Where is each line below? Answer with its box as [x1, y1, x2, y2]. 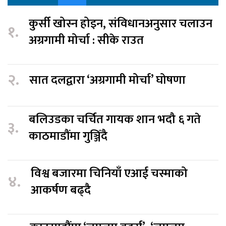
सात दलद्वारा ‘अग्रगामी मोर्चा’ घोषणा [29, 70, 186, 90]
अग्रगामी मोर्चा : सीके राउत [29, 30, 146, 51]
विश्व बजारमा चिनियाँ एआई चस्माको [31, 163, 188, 184]
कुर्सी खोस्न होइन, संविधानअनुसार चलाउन [29, 14, 212, 34]
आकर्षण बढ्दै [31, 180, 91, 201]
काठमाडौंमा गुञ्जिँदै [29, 126, 107, 147]
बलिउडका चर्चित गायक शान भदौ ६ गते [29, 109, 201, 130]
